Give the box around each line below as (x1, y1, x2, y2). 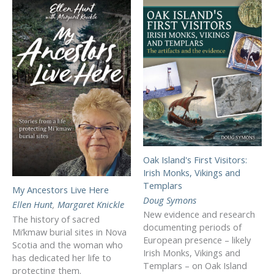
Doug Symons (143, 193, 196, 206)
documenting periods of (143, 221, 242, 234)
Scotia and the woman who (12, 238, 123, 251)
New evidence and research (143, 208, 255, 221)
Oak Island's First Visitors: (143, 153, 247, 166)
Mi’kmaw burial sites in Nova (12, 225, 127, 238)
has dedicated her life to (12, 251, 111, 264)
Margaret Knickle (57, 198, 124, 210)
